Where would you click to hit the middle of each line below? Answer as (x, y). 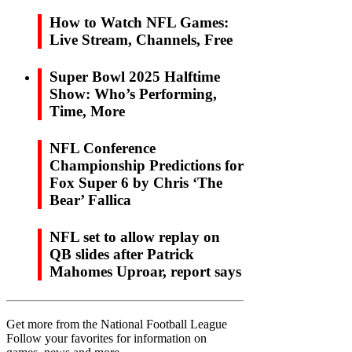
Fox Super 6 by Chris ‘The (136, 182)
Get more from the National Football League (117, 324)
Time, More (87, 111)
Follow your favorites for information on (106, 338)
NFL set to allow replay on (135, 236)
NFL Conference (103, 148)
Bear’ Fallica (90, 200)
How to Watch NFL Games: (139, 22)
